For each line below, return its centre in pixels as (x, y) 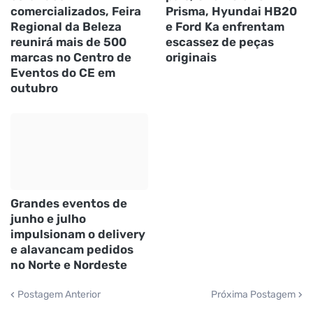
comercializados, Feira (76, 11)
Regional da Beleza (66, 26)
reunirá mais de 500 (68, 42)
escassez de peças (219, 42)
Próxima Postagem (253, 294)
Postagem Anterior (59, 294)
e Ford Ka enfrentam (225, 26)
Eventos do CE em (63, 72)
